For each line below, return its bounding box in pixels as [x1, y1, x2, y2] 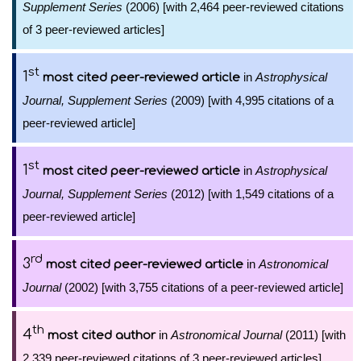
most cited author [48, 329, 156, 342]
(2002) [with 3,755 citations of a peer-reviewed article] [61, 280, 343, 294]
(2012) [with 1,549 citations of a [168, 187, 334, 201]
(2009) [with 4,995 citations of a [168, 93, 334, 107]
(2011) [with [282, 328, 346, 342]
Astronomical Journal [171, 328, 282, 342]
